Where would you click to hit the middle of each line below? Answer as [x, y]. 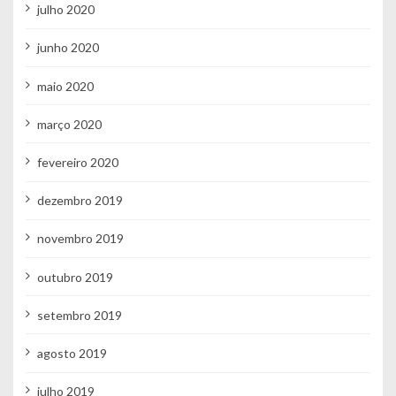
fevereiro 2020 [77, 162]
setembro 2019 [79, 315]
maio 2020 [65, 86]
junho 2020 [68, 48]
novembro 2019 [80, 239]
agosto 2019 [72, 353]
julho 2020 [65, 10]
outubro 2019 [75, 277]
